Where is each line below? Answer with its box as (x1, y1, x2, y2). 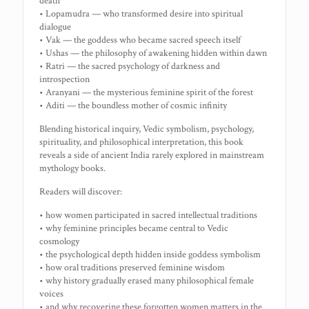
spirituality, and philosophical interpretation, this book (39, 136, 244, 148)
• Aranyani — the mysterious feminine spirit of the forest (39, 86, 254, 99)
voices (39, 288, 64, 300)
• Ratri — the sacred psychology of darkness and (39, 60, 221, 72)
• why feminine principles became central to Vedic (39, 222, 229, 235)
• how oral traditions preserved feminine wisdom (39, 261, 226, 274)
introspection (39, 73, 90, 86)
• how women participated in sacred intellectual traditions (39, 209, 258, 221)
